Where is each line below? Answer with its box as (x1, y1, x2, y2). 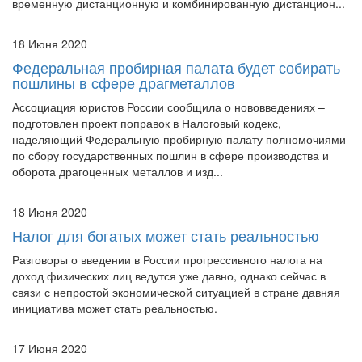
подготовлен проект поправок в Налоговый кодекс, (12, 82, 281, 99)
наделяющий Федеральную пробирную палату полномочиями (12, 98, 346, 115)
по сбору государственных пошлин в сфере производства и (12, 114, 329, 131)
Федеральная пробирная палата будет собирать (12, 23, 340, 45)
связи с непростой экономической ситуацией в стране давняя (12, 250, 340, 267)
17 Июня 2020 (12, 307, 87, 324)
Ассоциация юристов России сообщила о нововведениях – (12, 65, 325, 82)
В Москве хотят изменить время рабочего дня (12, 328, 323, 350)
